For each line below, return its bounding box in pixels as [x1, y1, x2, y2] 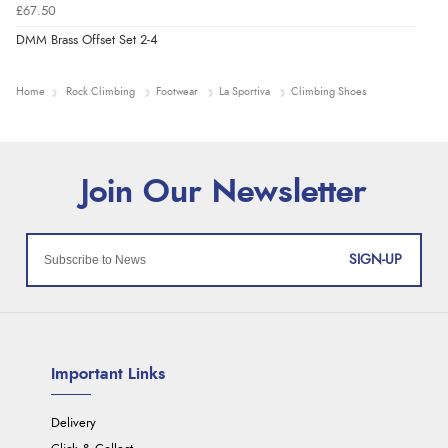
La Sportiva [219, 86, 270, 98]
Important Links [51, 366, 166, 383]
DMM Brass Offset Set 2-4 [16, 33, 158, 47]
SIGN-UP [349, 252, 403, 267]
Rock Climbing [66, 86, 135, 98]
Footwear [156, 86, 198, 98]
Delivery [51, 417, 97, 431]
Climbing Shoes [291, 86, 366, 98]
